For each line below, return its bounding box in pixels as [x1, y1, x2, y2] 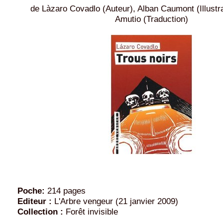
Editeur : [17, 196, 52, 206]
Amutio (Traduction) [115, 13, 188, 24]
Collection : [17, 206, 63, 217]
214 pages [45, 185, 86, 196]
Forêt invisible [63, 206, 118, 217]
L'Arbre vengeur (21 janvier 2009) [52, 196, 178, 206]
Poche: [17, 185, 45, 196]
